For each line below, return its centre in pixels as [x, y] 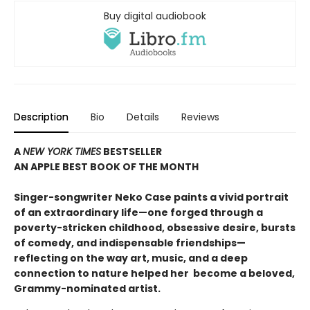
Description [41, 117]
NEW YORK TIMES [62, 151]
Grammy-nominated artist [86, 288]
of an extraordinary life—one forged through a [138, 212]
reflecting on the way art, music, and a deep [131, 258]
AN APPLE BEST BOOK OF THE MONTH [106, 166]
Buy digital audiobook [155, 16]
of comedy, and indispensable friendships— [130, 243]
